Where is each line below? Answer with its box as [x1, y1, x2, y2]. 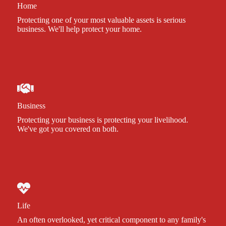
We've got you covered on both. [17, 124, 119, 133]
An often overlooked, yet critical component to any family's [17, 215, 206, 224]
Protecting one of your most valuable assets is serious [17, 15, 186, 24]
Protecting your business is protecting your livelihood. [17, 115, 188, 124]
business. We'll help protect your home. [17, 24, 142, 33]
